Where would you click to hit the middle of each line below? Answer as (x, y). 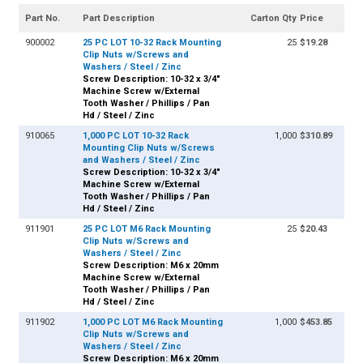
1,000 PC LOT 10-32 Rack (136, 136)
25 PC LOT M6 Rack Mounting (147, 229)
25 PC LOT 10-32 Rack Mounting (152, 43)
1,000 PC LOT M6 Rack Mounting (153, 322)
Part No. (43, 19)
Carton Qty (273, 19)
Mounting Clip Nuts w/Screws (149, 148)
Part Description (119, 19)
